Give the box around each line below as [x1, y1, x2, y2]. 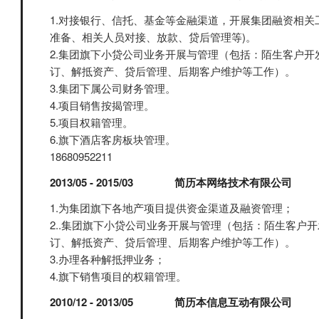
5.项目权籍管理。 [50, 115, 133, 130]
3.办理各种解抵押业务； [50, 251, 165, 266]
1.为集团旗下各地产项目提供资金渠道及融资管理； [50, 200, 293, 215]
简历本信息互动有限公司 [174, 294, 293, 310]
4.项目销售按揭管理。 [50, 98, 155, 113]
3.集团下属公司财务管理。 [50, 80, 176, 95]
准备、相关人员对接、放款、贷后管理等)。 [50, 29, 256, 44]
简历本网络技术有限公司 [174, 174, 293, 190]
